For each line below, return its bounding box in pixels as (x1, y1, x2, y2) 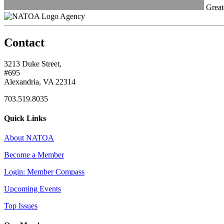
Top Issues (4, 201, 37, 210)
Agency (60, 11, 85, 20)
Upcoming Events (4, 184, 61, 193)
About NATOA (4, 133, 54, 142)
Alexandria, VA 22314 (4, 77, 75, 86)
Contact (4, 35, 44, 49)
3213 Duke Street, (4, 59, 61, 68)
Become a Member (4, 150, 64, 159)
